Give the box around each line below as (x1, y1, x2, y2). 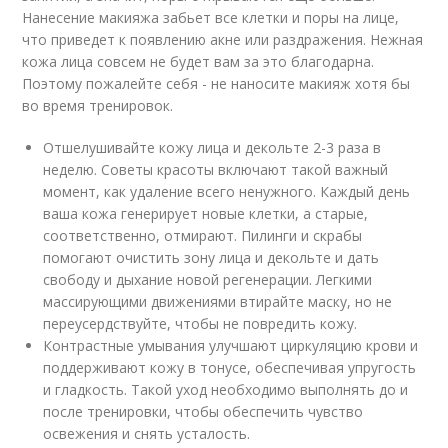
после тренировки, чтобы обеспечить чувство (43, 402, 364, 421)
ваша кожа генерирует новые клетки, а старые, (43, 204, 369, 223)
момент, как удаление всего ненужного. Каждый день (43, 182, 411, 201)
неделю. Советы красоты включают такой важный (43, 160, 389, 179)
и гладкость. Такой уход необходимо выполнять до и (43, 380, 409, 399)
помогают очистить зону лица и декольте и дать (43, 248, 380, 267)
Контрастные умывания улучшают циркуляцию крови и (43, 336, 419, 355)
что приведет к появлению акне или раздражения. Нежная (22, 30, 424, 49)
